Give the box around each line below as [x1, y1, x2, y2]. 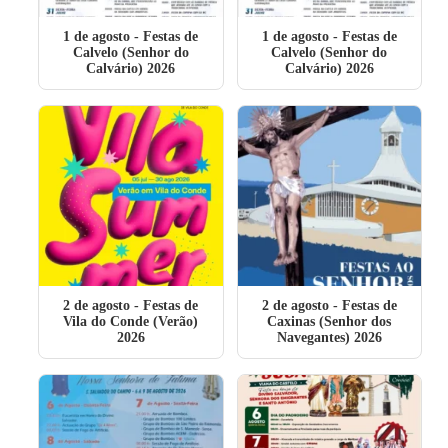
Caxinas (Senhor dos [267, 314, 392, 329]
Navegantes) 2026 [276, 330, 382, 345]
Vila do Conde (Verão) [63, 314, 199, 329]
